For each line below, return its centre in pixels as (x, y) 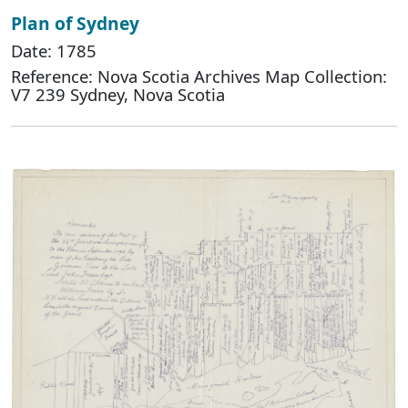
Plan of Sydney (75, 24)
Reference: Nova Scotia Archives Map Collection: (199, 76)
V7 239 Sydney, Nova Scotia (118, 95)
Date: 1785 (54, 51)
